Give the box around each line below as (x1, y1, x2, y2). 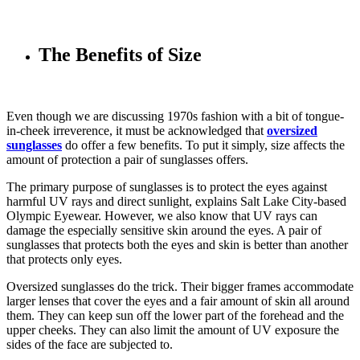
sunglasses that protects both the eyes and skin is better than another (6, 237, 348, 252)
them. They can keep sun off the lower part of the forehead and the (6, 308, 344, 322)
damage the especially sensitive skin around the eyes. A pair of (6, 223, 321, 237)
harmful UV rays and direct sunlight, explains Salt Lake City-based (6, 194, 346, 208)
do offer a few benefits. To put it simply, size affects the (62, 137, 345, 152)
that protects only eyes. (6, 252, 122, 266)
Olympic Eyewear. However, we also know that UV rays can (6, 208, 317, 223)
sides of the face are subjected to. (6, 337, 173, 351)
